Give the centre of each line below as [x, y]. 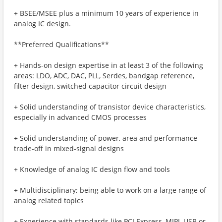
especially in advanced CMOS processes [80, 117]
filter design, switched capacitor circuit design [90, 86]
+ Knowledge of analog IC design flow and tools [92, 169]
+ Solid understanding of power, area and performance [106, 138]
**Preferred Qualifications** [61, 44]
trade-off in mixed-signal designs [69, 148]
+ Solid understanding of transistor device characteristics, [110, 107]
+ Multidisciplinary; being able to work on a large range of [110, 190]
